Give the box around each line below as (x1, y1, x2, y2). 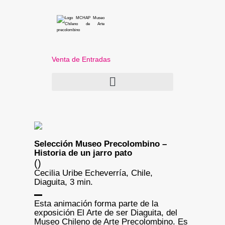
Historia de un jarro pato (34, 148, 132, 158)
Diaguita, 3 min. (34, 177, 93, 187)
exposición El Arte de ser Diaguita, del (34, 207, 177, 217)
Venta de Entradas (52, 55, 111, 63)
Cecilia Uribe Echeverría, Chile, (34, 168, 153, 178)
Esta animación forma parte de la (34, 198, 158, 208)
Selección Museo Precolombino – (34, 139, 167, 149)
